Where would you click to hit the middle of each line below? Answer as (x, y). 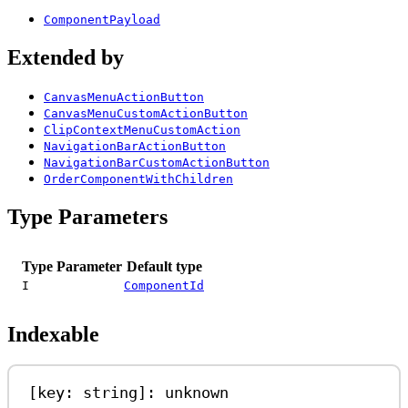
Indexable (53, 334)
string (111, 392)
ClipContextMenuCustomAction (142, 129)
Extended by (66, 57)
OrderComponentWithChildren (138, 178)
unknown (197, 392)
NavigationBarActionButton (135, 146)
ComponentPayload (102, 20)
